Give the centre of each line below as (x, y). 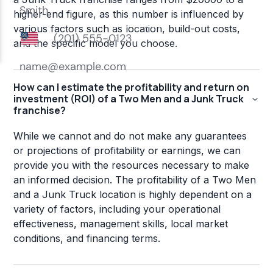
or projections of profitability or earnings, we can (127, 151)
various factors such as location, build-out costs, (127, 29)
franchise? (40, 111)
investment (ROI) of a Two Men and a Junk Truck (129, 99)
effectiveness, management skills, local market (121, 224)
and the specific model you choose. (96, 44)
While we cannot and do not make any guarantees (130, 136)
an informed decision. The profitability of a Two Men (135, 180)
